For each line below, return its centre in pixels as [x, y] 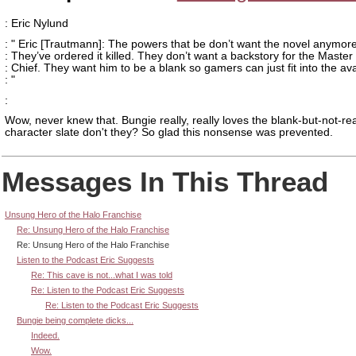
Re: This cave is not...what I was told [102, 275]
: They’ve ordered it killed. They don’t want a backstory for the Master [179, 56]
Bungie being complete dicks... [75, 321]
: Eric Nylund [37, 23]
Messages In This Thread [165, 181]
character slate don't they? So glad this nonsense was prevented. [169, 133]
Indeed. [45, 336]
